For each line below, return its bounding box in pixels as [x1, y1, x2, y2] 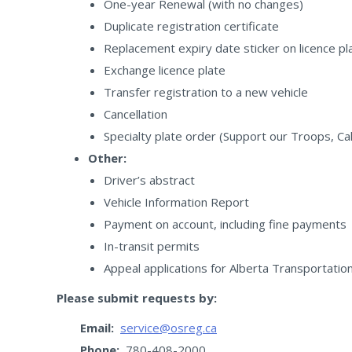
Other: [88, 150, 126, 166]
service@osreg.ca [120, 320, 217, 335]
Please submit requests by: [57, 290, 217, 306]
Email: [80, 320, 114, 335]
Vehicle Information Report [104, 194, 249, 210]
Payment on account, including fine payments [104, 216, 346, 232]
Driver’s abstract [104, 172, 195, 188]
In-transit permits [104, 238, 200, 254]
